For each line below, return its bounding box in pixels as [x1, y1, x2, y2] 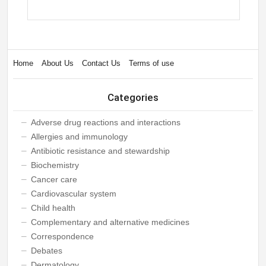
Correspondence [30, 232, 94, 241]
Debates [30, 246, 62, 255]
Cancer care [30, 175, 77, 184]
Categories [107, 91, 159, 103]
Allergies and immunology [30, 132, 128, 141]
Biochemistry [30, 160, 79, 170]
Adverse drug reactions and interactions [30, 118, 180, 127]
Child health [30, 203, 75, 213]
